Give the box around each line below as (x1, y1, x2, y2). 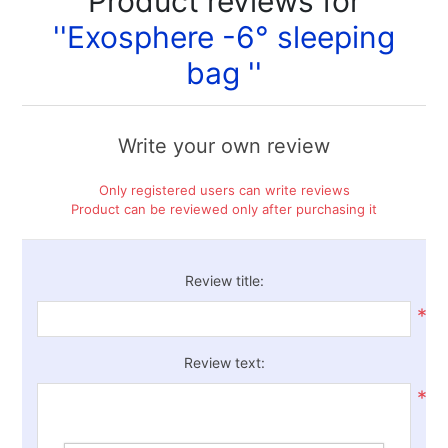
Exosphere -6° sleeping (67, 19, 395, 55)
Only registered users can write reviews (98, 182, 350, 198)
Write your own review (118, 134, 330, 158)
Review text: (183, 354, 265, 371)
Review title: (184, 272, 264, 289)
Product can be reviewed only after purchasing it (71, 201, 377, 217)
